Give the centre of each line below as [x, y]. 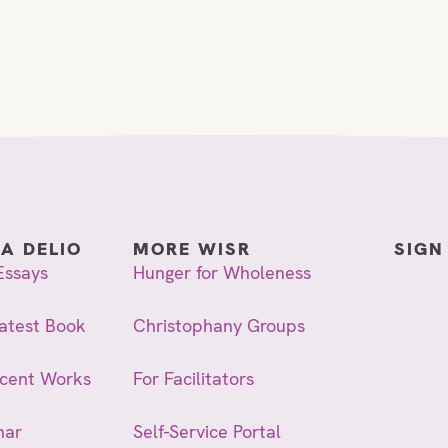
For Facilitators [193, 378]
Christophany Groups [218, 325]
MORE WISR [191, 248]
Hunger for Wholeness [221, 272]
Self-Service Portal [206, 431]
